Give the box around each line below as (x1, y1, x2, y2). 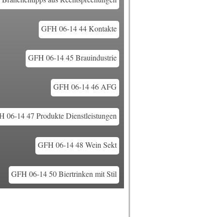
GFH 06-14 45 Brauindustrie (28, 52, 117, 62)
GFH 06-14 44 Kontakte (41, 23, 117, 33)
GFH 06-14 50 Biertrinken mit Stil (11, 169, 117, 179)
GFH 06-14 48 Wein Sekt (38, 139, 117, 150)
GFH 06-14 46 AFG (53, 81, 117, 92)
